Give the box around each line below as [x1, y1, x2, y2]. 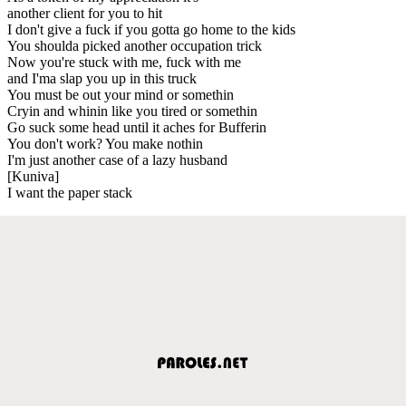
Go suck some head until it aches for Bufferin [7, 119, 266, 135]
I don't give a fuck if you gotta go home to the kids [7, 21, 295, 37]
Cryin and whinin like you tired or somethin [7, 102, 257, 119]
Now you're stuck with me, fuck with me [7, 53, 241, 70]
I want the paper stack [7, 184, 132, 200]
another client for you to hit [7, 5, 162, 21]
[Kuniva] [7, 168, 59, 184]
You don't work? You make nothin [7, 135, 203, 151]
